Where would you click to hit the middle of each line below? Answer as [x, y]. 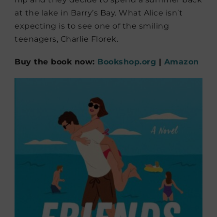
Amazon [181, 62]
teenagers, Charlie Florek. [66, 39]
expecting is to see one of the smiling [92, 26]
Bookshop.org [127, 62]
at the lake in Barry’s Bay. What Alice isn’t [99, 13]
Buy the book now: [56, 62]
